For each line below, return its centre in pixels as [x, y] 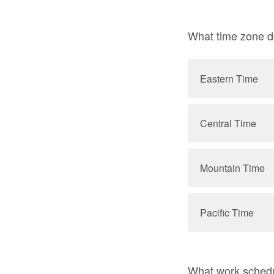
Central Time [228, 123]
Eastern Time [229, 79]
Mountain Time [232, 168]
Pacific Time [227, 213]
